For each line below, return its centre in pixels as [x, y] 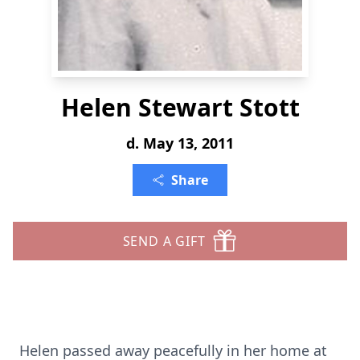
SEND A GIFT [164, 241]
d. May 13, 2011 [180, 143]
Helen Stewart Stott [180, 107]
